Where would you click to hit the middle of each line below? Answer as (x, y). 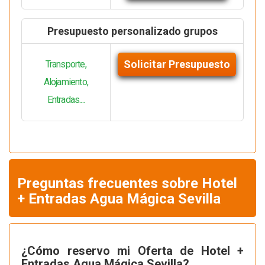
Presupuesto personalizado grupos (132, 31)
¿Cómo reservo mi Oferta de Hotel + (132, 251)
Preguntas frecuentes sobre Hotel (127, 184)
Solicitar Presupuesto (177, 64)
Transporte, (66, 64)
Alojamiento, (66, 82)
